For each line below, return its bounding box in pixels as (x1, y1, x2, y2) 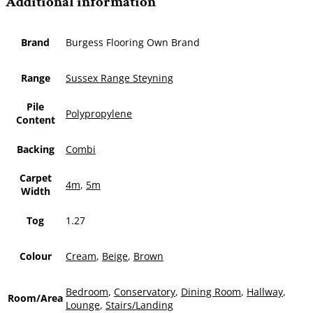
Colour (19, 249, 52, 263)
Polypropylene (66, 106, 132, 120)
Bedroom (66, 284, 108, 298)
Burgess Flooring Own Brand (66, 35, 200, 49)
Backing (16, 142, 54, 156)
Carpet (19, 170, 52, 184)
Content (15, 112, 55, 126)
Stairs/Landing (105, 298, 173, 312)
